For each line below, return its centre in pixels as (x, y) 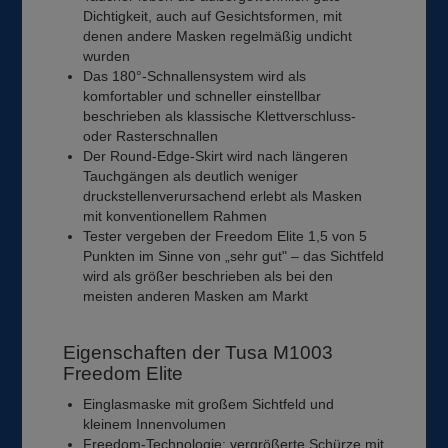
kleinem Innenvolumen (155, 423)
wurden (107, 55)
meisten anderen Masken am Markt (196, 295)
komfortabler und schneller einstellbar (202, 95)
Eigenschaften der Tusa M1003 (198, 352)
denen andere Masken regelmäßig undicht (218, 35)
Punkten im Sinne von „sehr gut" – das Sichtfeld (234, 255)
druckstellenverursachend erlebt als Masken (223, 195)
